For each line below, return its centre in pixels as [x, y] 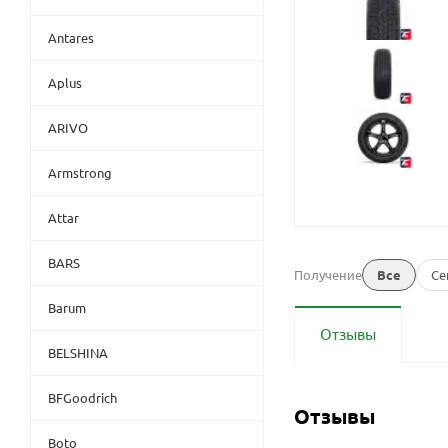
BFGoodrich [82, 397]
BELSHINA [78, 352]
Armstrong [80, 172]
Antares [71, 37]
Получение [328, 274]
